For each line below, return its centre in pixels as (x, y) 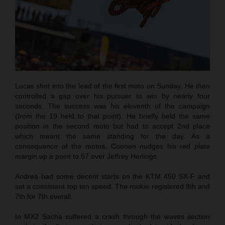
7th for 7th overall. (44, 197)
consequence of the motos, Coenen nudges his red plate (113, 146)
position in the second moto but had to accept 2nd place (113, 126)
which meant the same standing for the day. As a (113, 136)
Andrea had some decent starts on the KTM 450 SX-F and (113, 177)
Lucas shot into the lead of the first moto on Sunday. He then (113, 86)
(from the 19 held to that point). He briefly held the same (113, 116)
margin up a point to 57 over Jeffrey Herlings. (87, 156)
